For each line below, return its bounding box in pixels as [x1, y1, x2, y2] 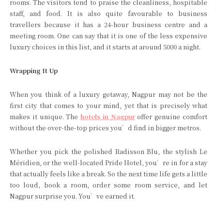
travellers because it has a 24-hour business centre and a [10, 20, 207, 29]
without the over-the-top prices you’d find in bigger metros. [10, 123, 201, 132]
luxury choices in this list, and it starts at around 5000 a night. [10, 42, 201, 51]
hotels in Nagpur [80, 112, 135, 121]
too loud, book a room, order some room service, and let [10, 180, 207, 189]
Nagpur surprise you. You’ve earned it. [10, 191, 135, 201]
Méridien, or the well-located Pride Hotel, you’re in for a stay [10, 158, 207, 167]
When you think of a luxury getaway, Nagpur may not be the [10, 90, 207, 99]
